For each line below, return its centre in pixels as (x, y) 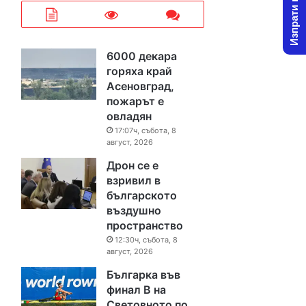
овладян (129, 116)
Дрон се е (133, 165)
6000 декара (142, 56)
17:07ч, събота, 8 (146, 130)
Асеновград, (141, 86)
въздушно (134, 210)
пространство (145, 225)
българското (142, 195)
